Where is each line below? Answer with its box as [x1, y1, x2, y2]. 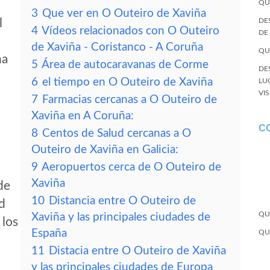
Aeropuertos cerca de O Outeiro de [42, 162, 221, 173]
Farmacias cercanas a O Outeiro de [42, 94, 217, 105]
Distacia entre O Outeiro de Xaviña [49, 245, 226, 257]
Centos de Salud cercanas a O [42, 128, 191, 139]
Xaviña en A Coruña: [31, 110, 134, 122]
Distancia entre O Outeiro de [49, 195, 196, 207]
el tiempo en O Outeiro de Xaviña [42, 77, 213, 88]
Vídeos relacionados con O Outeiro [42, 25, 219, 37]
